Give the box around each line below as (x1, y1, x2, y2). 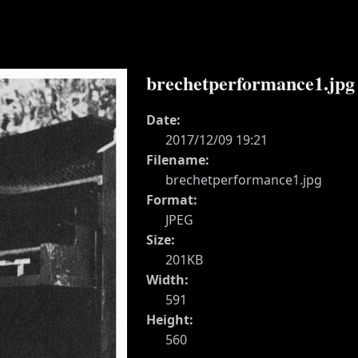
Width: (146, 270, 189, 288)
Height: (146, 310, 193, 328)
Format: (146, 190, 197, 209)
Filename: (146, 150, 209, 169)
